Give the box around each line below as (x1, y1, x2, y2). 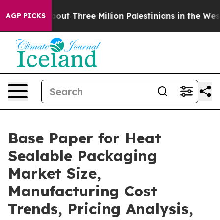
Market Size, (8, 164, 101, 183)
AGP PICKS (6, 11, 46, 20)
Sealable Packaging (8, 146, 157, 165)
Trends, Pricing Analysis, (8, 199, 193, 218)
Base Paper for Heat (8, 129, 161, 147)
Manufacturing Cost (8, 182, 157, 200)
